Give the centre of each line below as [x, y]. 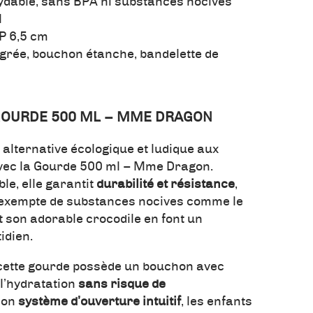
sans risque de [122, 285]
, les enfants [217, 302]
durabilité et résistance [166, 185]
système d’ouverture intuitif [100, 302]
